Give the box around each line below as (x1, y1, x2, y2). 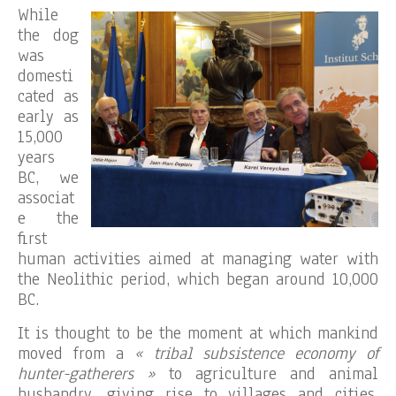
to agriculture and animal (156, 362, 378, 386)
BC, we (18, 166, 79, 190)
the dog (18, 24, 79, 48)
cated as (18, 85, 79, 109)
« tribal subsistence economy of (134, 342, 378, 366)
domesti (18, 65, 73, 88)
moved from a (18, 342, 134, 366)
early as (18, 105, 79, 129)
